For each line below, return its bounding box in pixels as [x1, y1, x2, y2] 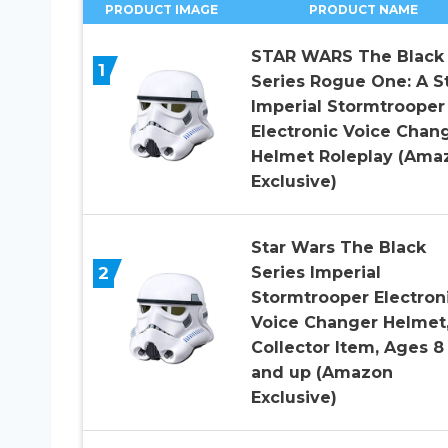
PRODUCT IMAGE [104, 2, 218, 18]
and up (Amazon [250, 363, 393, 383]
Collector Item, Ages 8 [250, 338, 444, 358]
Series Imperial [250, 263, 381, 283]
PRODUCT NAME [309, 2, 419, 18]
